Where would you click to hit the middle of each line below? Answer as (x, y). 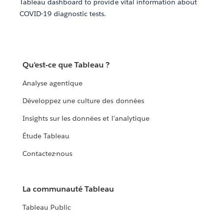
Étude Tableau (46, 136)
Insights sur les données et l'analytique (86, 119)
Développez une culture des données (83, 101)
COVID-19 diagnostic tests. (63, 13)
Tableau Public (47, 208)
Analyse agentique (53, 83)
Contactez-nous (48, 154)
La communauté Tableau (68, 189)
